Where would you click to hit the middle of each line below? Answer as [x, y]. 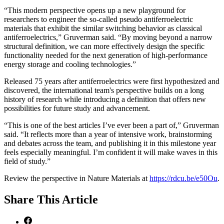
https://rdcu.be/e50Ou [183, 178]
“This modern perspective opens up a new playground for [95, 10]
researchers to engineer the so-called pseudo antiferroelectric [98, 19]
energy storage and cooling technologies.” [70, 64]
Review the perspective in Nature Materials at [77, 178]
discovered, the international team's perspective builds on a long [104, 90]
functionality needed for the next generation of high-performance [106, 55]
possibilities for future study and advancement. [77, 108]
